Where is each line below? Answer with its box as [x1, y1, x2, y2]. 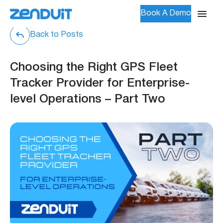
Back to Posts [30, 31, 83, 38]
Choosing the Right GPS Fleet [10, 62, 178, 73]
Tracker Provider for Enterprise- [10, 78, 190, 89]
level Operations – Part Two [10, 94, 165, 105]
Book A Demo [140, 10, 191, 17]
